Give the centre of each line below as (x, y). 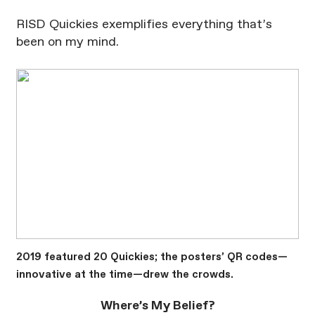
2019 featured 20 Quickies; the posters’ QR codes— (152, 257)
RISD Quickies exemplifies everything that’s (144, 25)
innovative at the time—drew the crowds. (124, 274)
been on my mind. (67, 43)
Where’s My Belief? (157, 306)
